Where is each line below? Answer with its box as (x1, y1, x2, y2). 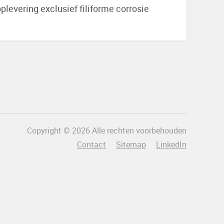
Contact (76, 139, 106, 150)
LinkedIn (155, 139, 186, 150)
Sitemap (115, 139, 146, 150)
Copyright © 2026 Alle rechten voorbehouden (26, 125, 186, 136)
